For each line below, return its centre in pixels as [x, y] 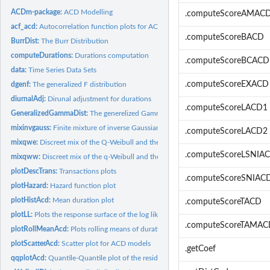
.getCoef [200, 249]
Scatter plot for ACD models [106, 243]
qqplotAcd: [30, 258]
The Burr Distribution [75, 41]
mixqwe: [26, 142]
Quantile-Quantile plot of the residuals [110, 258]
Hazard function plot [83, 185]
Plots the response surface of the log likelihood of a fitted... [127, 214]
